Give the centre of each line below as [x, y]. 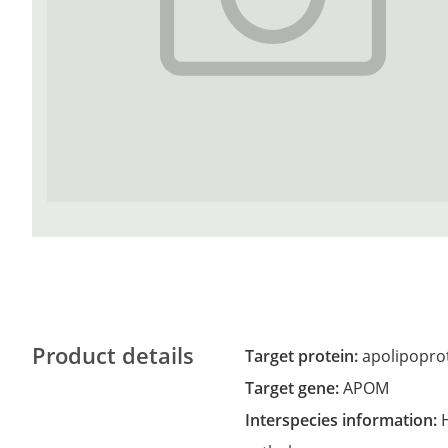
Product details [113, 355]
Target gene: [299, 388]
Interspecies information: [346, 420]
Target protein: [308, 356]
